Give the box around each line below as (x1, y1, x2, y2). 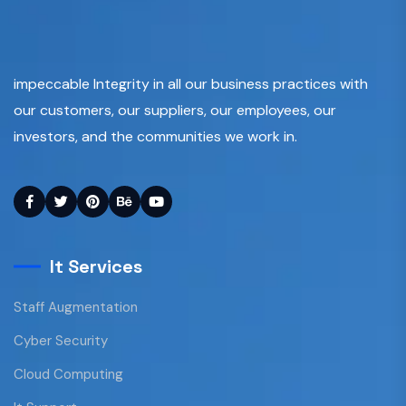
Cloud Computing (14, 364, 123, 383)
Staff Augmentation (14, 297, 138, 316)
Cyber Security (14, 331, 108, 350)
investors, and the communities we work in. (14, 126, 297, 146)
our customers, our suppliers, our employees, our (14, 100, 336, 120)
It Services (50, 254, 142, 278)
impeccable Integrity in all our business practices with (14, 73, 368, 93)
